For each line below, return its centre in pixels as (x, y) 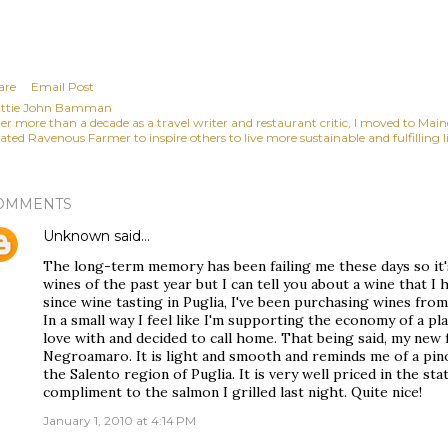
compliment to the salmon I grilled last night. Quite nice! (232, 392)
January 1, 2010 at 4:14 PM (119, 420)
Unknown (76, 236)
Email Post (62, 86)
